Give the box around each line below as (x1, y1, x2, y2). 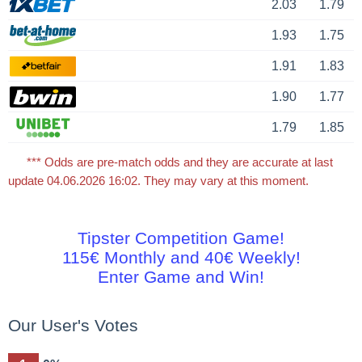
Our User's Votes (7, 316, 138, 335)
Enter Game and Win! (98, 267, 264, 287)
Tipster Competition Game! (78, 229, 284, 248)
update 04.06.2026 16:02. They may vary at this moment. (7, 174, 309, 187)
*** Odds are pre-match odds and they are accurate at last (27, 155, 334, 169)
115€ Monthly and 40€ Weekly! (61, 248, 301, 267)
